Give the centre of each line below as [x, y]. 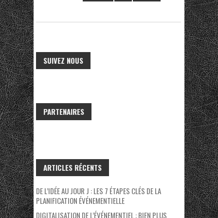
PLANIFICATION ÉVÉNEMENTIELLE [80, 201]
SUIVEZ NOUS [63, 61]
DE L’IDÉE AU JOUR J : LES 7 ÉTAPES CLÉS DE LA [99, 191]
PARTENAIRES [64, 112]
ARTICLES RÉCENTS [73, 168]
